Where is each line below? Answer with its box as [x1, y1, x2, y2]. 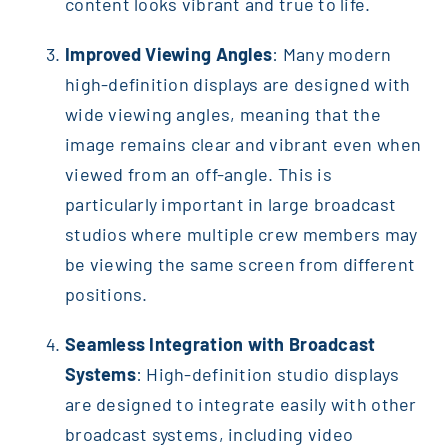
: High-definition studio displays [135, 363, 399, 386]
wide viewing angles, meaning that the [64, 103, 381, 126]
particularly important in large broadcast [64, 193, 397, 216]
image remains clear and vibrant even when [64, 133, 422, 156]
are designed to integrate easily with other [64, 393, 417, 416]
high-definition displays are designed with [64, 73, 411, 96]
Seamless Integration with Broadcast [64, 333, 376, 356]
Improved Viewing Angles [64, 43, 273, 66]
